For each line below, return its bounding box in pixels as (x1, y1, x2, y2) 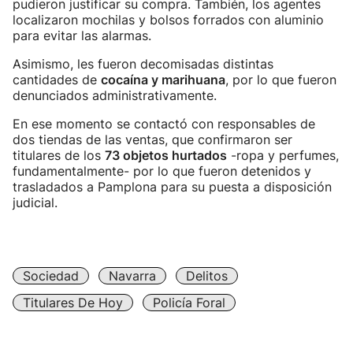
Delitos (186, 268, 228, 284)
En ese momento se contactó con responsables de (13, 116, 315, 132)
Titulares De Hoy (23, 295, 123, 310)
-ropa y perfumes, (227, 147, 339, 163)
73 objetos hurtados (105, 147, 227, 163)
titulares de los (13, 147, 105, 163)
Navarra (109, 268, 156, 284)
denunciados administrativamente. (13, 87, 217, 103)
